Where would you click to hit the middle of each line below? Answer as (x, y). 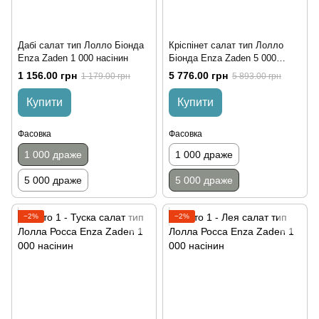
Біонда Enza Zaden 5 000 (223, 58)
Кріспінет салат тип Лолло (226, 46)
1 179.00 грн (106, 77)
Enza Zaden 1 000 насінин (73, 58)
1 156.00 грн (47, 76)
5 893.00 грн (257, 77)
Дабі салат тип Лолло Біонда (81, 46)
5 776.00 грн (198, 76)
